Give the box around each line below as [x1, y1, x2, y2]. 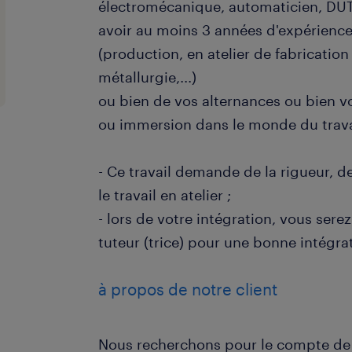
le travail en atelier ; [98, 186, 232, 203]
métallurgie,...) [98, 68, 197, 86]
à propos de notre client [98, 280, 278, 299]
